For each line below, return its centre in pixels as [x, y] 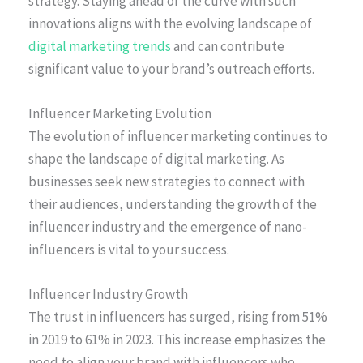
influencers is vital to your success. [129, 249]
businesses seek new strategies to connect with [167, 181]
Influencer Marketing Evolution [120, 113]
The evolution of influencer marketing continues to [178, 136]
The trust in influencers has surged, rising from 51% [178, 317]
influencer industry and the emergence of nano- [168, 226]
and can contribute [228, 46]
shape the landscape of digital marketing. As [156, 158]
